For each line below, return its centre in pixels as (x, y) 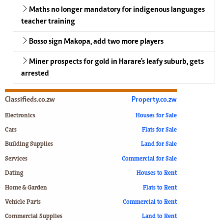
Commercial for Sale (149, 159)
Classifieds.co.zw (30, 100)
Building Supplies (29, 145)
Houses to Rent (157, 174)
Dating (14, 174)
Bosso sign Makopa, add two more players (96, 41)
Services (16, 159)
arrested (35, 73)
